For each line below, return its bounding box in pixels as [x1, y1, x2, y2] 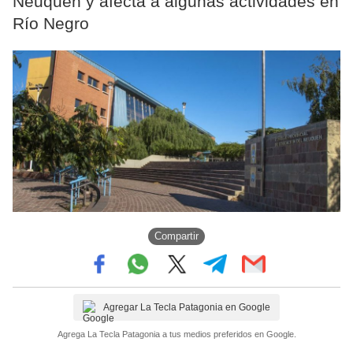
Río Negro [13, 14, 89, 33]
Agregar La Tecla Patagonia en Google [103, 301, 270, 313]
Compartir [154, 230, 199, 243]
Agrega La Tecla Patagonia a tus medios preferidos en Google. [57, 329, 296, 339]
